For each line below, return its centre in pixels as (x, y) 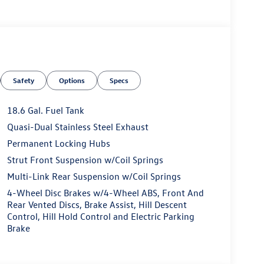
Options (72, 80)
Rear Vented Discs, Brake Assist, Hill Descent (97, 205)
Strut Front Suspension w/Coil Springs (85, 160)
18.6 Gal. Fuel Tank (45, 110)
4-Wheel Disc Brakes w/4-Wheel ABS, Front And (105, 193)
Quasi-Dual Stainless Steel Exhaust (77, 127)
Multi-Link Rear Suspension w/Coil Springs (94, 176)
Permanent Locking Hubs (58, 143)
